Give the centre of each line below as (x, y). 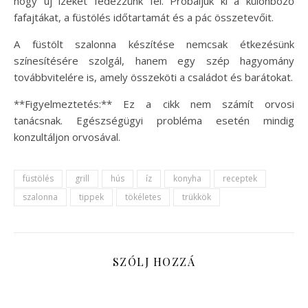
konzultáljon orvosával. (67, 136)
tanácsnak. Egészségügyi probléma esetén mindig (154, 120)
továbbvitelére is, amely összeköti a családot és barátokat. (153, 77)
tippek (91, 197)
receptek (240, 178)
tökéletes (143, 197)
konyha (187, 178)
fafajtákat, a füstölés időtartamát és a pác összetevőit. (144, 17)
